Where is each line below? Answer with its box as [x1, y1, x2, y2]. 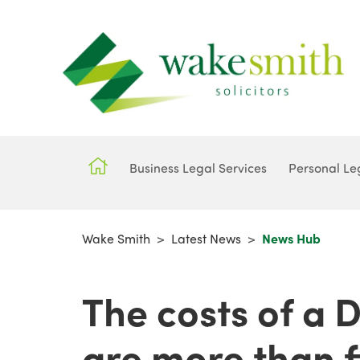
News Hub [262, 228, 321, 247]
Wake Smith [82, 228, 150, 247]
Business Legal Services [129, 158, 268, 176]
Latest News [171, 228, 241, 247]
